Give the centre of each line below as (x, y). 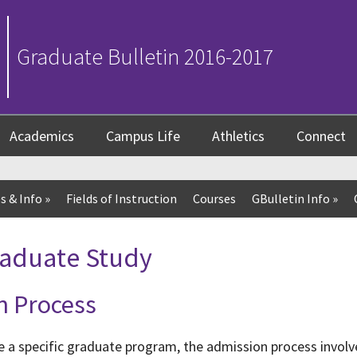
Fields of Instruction (122, 199)
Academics (42, 136)
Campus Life (143, 136)
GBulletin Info (291, 199)
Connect (321, 136)
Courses (214, 199)
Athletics (238, 136)
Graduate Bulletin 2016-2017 (145, 57)
